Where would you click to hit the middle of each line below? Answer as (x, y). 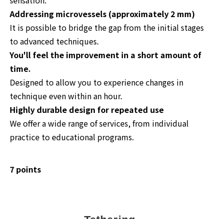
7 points (25, 169)
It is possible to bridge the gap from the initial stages (107, 27)
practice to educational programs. (72, 137)
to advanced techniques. (54, 41)
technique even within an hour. (66, 96)
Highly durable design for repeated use (87, 109)
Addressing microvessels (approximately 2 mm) (102, 13)
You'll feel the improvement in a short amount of (106, 55)
